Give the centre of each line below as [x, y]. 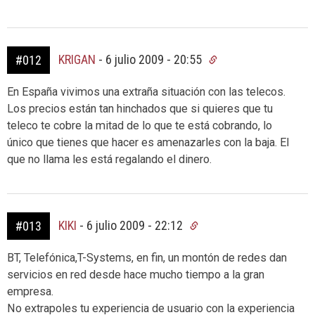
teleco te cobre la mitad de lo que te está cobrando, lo [140, 126]
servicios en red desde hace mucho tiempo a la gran [136, 275]
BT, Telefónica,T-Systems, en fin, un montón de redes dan [147, 258]
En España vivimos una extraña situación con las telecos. [146, 92]
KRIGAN [77, 59]
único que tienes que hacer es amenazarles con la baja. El [148, 142]
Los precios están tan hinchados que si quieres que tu [140, 109]
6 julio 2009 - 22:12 [136, 225]
